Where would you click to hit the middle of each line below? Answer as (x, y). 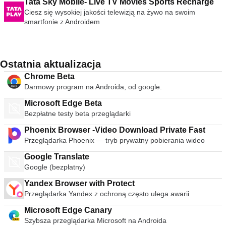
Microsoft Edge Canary (68, 210)
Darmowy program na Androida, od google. (93, 87)
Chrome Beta (49, 76)
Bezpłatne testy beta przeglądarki (77, 114)
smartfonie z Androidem (62, 22)
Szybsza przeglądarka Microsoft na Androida (96, 220)
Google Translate (57, 157)
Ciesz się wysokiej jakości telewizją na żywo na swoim (110, 12)
